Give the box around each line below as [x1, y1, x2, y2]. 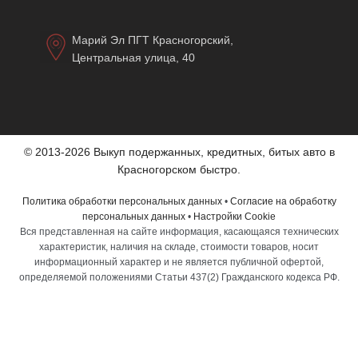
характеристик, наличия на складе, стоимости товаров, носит [39, 241, 319, 253]
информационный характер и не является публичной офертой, [34, 257, 324, 268]
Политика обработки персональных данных [22, 196, 222, 208]
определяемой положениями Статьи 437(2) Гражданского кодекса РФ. [18, 272, 340, 284]
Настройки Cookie [193, 211, 276, 223]
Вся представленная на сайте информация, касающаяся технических [19, 226, 339, 238]
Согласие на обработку [229, 196, 336, 208]
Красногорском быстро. [117, 163, 241, 177]
